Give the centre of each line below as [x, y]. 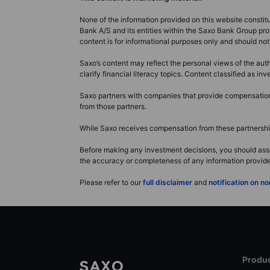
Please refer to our [111, 182]
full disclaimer [168, 182]
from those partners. [113, 106]
